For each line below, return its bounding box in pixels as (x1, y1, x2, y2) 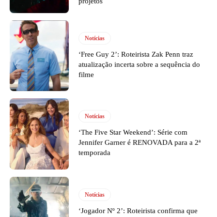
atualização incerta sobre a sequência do (78, 60, 201, 68)
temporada (78, 149, 111, 157)
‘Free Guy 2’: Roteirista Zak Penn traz (78, 50, 194, 58)
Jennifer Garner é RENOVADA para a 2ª (78, 139, 201, 147)
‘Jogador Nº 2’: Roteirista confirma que (78, 207, 198, 215)
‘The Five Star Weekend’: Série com (78, 128, 188, 137)
